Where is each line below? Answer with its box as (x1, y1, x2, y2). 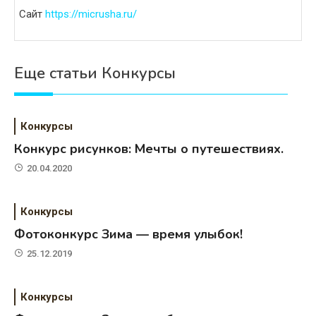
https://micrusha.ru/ (45, 7, 137, 20)
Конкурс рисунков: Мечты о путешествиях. (14, 140, 284, 157)
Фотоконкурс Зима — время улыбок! (14, 225, 243, 243)
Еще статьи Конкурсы (14, 62, 176, 84)
